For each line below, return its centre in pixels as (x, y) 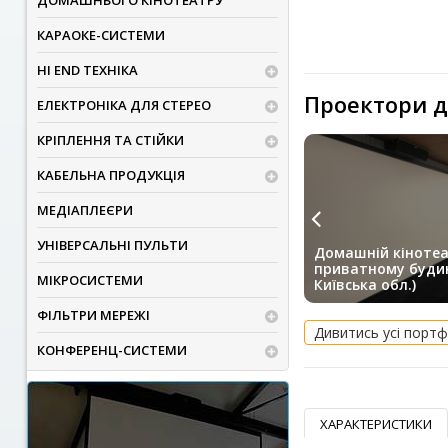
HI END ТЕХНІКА (87, 70)
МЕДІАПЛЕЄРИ (84, 210)
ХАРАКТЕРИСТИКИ (375, 424)
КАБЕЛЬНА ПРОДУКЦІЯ (110, 175)
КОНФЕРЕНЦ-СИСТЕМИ (111, 350)
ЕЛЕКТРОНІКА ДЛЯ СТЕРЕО (123, 105)
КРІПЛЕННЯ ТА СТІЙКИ (110, 140)
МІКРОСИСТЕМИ (89, 280)
